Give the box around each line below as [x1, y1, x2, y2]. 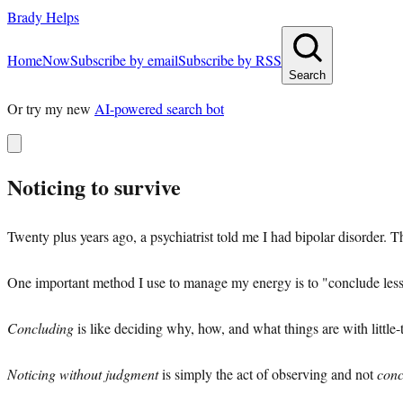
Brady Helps [7, 7, 79, 26]
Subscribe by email [70, 50, 178, 69]
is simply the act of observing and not [158, 363, 377, 383]
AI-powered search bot [94, 99, 224, 118]
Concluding [7, 318, 74, 337]
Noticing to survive [7, 170, 181, 202]
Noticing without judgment [7, 363, 158, 383]
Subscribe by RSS [178, 50, 282, 69]
